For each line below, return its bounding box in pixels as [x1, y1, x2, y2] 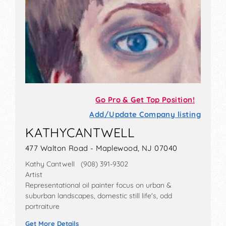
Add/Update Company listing [89, 109, 201, 120]
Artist [25, 170, 42, 180]
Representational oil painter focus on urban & [25, 181, 172, 190]
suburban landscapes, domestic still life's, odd [25, 191, 172, 201]
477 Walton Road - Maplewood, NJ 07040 [25, 143, 178, 153]
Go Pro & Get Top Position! [95, 95, 195, 105]
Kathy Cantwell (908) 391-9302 [25, 159, 128, 169]
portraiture [25, 202, 60, 211]
